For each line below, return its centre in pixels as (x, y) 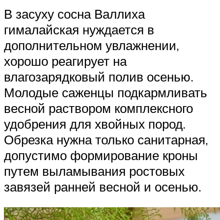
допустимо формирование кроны (101, 155)
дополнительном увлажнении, (92, 45)
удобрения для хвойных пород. (95, 124)
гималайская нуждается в (79, 30)
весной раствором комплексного (98, 108)
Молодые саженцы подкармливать (106, 93)
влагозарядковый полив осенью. (99, 77)
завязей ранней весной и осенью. (103, 187)
